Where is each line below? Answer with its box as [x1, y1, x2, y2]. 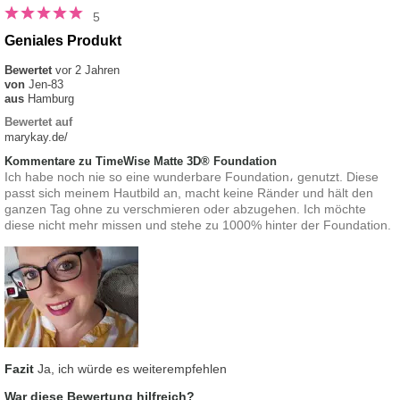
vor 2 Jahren [55, 63, 120, 78]
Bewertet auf [4, 115, 72, 129]
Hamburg [28, 92, 74, 106]
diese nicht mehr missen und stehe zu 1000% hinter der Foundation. [4, 218, 391, 233]
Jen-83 [29, 78, 63, 92]
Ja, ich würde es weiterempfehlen [34, 362, 227, 377]
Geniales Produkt [4, 33, 121, 49]
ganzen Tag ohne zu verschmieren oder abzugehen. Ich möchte [4, 202, 366, 217]
